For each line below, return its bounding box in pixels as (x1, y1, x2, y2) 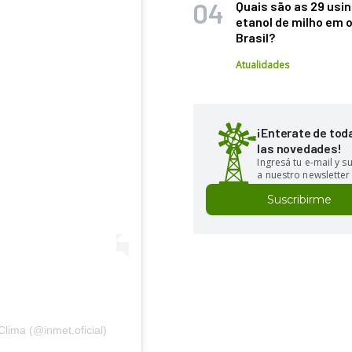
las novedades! (257, 141, 342, 156)
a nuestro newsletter (257, 168, 350, 181)
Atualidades (236, 58, 290, 71)
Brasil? (236, 30, 276, 45)
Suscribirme (267, 192, 332, 207)
